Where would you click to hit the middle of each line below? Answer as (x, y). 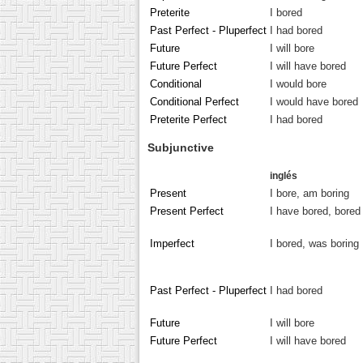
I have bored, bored (315, 211)
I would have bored (314, 101)
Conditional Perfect (194, 101)
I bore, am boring (310, 193)
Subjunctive (181, 148)
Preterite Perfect (188, 119)
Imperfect (172, 243)
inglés (284, 175)
